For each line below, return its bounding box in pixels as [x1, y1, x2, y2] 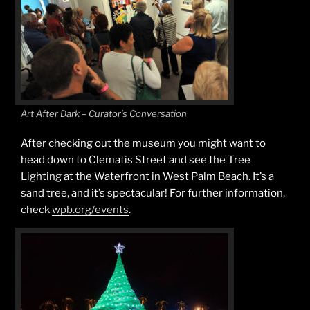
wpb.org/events [52, 203, 129, 216]
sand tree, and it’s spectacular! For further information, [21, 186, 285, 199]
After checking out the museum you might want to [21, 136, 266, 149]
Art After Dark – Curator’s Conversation [21, 108, 187, 120]
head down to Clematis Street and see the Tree [21, 153, 250, 166]
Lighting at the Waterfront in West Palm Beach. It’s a [21, 170, 274, 183]
